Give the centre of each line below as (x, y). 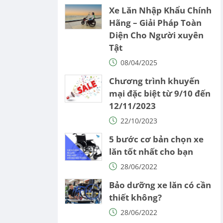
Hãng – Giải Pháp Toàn (155, 22)
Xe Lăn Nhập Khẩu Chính (160, 10)
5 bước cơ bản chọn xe (156, 139)
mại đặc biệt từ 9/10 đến (160, 93)
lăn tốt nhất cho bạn (151, 151)
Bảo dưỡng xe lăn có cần (160, 185)
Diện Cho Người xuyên (156, 35)
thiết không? (135, 197)
